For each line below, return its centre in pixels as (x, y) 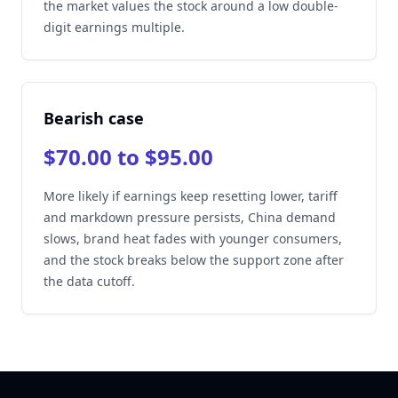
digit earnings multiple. (114, 27)
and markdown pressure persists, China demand (190, 217)
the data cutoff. (89, 281)
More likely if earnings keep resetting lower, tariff (191, 196)
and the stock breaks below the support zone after (194, 260)
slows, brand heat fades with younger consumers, (193, 239)
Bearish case (94, 118)
